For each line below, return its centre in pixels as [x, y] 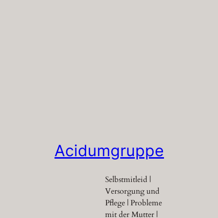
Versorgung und [132, 191]
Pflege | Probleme [134, 203]
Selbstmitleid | [128, 180]
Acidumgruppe [109, 150]
